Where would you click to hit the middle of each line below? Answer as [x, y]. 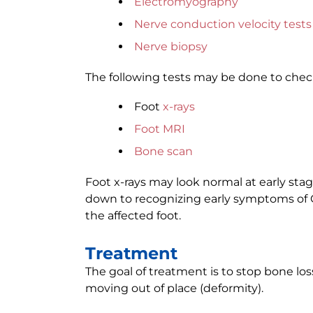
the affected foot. [133, 216]
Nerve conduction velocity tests [223, 24]
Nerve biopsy [171, 46]
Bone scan [163, 151]
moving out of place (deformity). [174, 288]
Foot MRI [160, 129]
